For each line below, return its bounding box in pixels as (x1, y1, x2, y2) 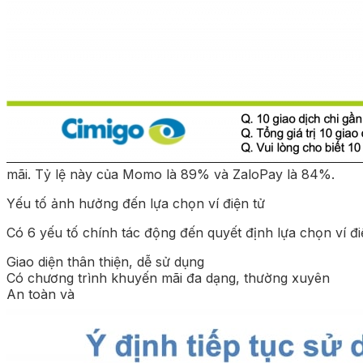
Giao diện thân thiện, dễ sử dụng (6, 253, 204, 270)
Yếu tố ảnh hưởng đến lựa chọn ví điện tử (6, 194, 265, 211)
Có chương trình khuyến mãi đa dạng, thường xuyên (6, 269, 330, 286)
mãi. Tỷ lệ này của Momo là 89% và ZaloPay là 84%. (6, 165, 335, 182)
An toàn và (6, 285, 75, 302)
